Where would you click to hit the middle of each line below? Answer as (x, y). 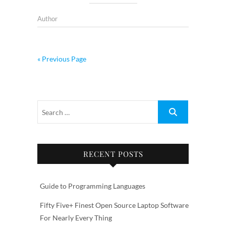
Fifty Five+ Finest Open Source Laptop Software (114, 205)
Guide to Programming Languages (93, 186)
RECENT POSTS (113, 154)
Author (47, 19)
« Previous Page (62, 59)
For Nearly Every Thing (76, 218)
